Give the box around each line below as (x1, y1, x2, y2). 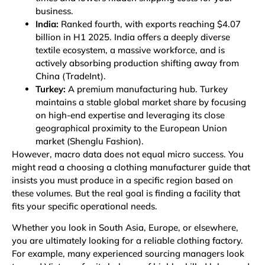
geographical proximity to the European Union (35, 122, 227, 134)
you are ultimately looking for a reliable (12, 235, 177, 247)
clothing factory (177, 235, 241, 247)
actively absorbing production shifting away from (35, 57, 239, 69)
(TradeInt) (62, 70, 104, 82)
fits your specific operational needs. (12, 201, 157, 212)
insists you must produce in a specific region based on (12, 174, 233, 186)
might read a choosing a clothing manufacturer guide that (12, 161, 250, 173)
